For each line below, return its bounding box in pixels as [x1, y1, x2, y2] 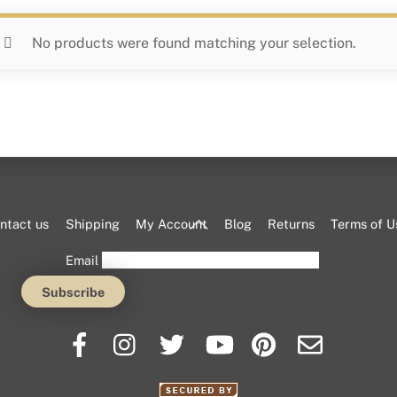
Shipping [65, 216, 120, 232]
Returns [267, 216, 315, 232]
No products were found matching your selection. [32, 35, 357, 52]
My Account [136, 216, 208, 232]
